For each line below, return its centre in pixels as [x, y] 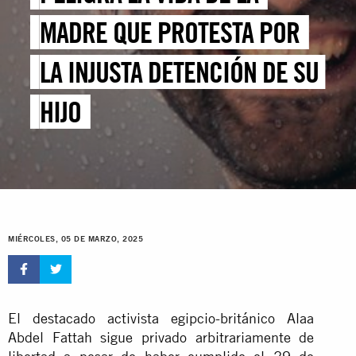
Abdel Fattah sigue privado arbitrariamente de [161, 337]
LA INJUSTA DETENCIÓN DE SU [180, 72]
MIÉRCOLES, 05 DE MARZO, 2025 [75, 239]
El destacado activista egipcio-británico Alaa [161, 318]
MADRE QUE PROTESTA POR [170, 33]
